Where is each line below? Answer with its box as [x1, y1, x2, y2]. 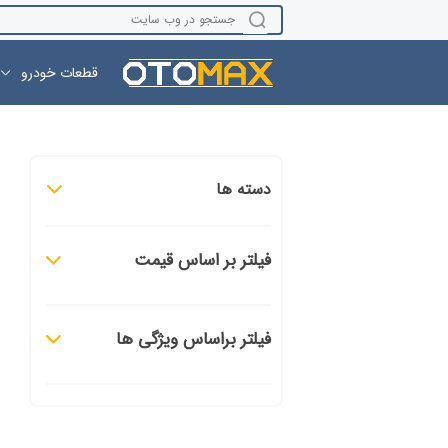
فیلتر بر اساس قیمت [133, 247, 271, 274]
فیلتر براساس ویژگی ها [115, 326, 271, 353]
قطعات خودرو [12, 61, 98, 84]
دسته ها [215, 177, 271, 202]
